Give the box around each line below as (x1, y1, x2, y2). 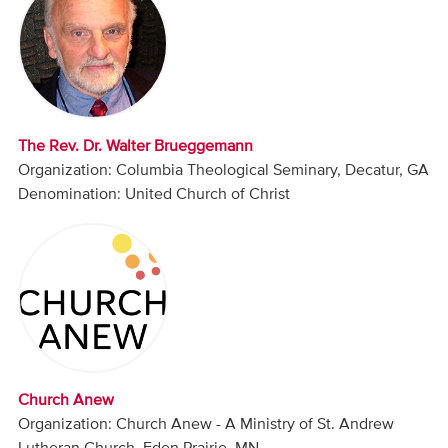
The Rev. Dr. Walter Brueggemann (18, 138, 254, 155)
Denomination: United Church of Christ (18, 186, 291, 203)
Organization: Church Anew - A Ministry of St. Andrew (18, 416, 395, 433)
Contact (5, 53, 65, 72)
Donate (5, 104, 61, 123)
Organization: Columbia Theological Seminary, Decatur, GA (18, 162, 430, 179)
